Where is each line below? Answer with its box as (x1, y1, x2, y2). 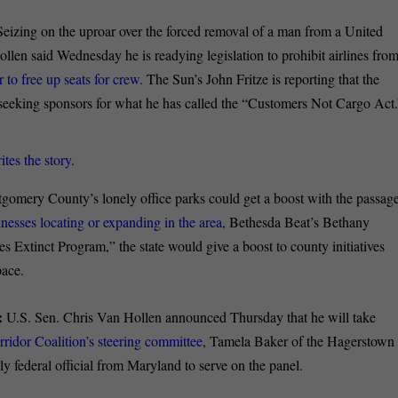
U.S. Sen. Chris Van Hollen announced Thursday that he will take (6, 306, 377, 326)
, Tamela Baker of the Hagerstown (203, 330, 395, 350)
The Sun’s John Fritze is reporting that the (143, 69, 380, 89)
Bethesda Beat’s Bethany (226, 211, 370, 231)
